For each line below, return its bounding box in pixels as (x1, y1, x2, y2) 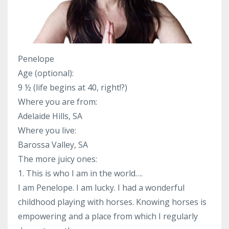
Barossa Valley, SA (18, 139, 88, 150)
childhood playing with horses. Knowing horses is (18, 196, 207, 208)
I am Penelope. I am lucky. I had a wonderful (18, 181, 185, 193)
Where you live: (18, 124, 76, 136)
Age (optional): (18, 67, 74, 79)
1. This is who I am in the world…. (18, 167, 143, 179)
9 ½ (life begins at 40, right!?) (18, 81, 127, 93)
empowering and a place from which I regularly (18, 210, 198, 222)
